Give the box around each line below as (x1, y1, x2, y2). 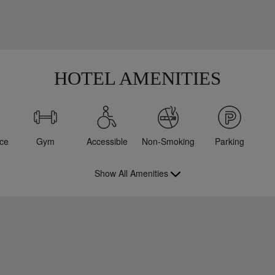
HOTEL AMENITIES (54, 68, 221, 90)
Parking (215, 135, 244, 148)
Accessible (86, 135, 128, 148)
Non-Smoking (142, 135, 195, 148)
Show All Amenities (95, 167, 168, 180)
